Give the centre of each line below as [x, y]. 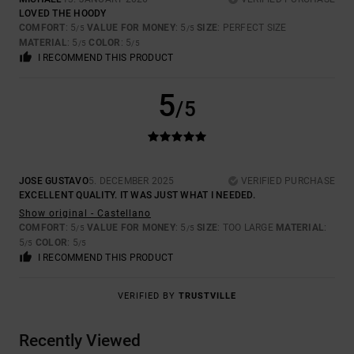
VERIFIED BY [148, 296]
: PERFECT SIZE [252, 28]
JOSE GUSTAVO [54, 181]
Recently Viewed [80, 341]
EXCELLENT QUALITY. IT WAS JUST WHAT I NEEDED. [137, 196]
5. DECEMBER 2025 [131, 181]
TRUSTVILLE [207, 296]
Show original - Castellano [85, 214]
